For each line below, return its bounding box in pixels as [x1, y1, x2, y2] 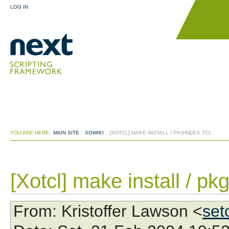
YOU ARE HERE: [10, 130, 51, 135]
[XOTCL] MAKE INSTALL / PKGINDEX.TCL [109, 130, 212, 135]
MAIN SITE [53, 130, 79, 135]
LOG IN [10, 4, 28, 10]
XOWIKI [85, 130, 104, 135]
